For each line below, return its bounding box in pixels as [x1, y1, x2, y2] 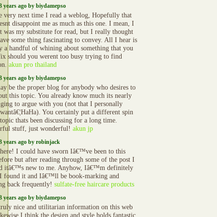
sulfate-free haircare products [54, 180, 134, 188]
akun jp [73, 124, 93, 132]
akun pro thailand [9, 61, 57, 68]
